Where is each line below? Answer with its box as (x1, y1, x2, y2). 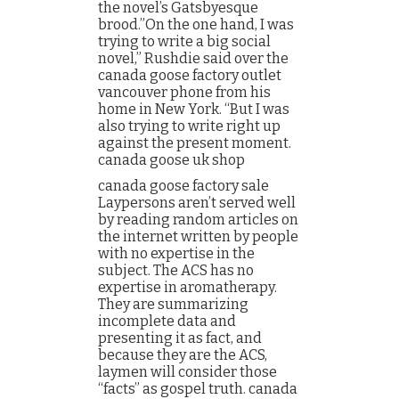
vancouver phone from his (98, 84, 271, 101)
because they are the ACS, (98, 346, 267, 363)
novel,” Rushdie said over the (98, 50, 289, 67)
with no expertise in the (98, 245, 255, 262)
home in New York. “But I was (98, 101, 289, 118)
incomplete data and (98, 313, 236, 330)
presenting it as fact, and (98, 330, 262, 346)
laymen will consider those (98, 363, 277, 380)
